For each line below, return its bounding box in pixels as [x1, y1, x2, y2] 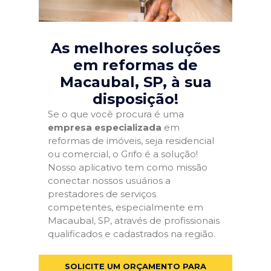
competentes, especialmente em [48, 201, 203, 213]
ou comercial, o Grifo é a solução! [48, 148, 198, 160]
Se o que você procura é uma [48, 108, 184, 120]
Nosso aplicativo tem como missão [48, 162, 207, 173]
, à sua [162, 73, 212, 91]
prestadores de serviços [48, 188, 156, 200]
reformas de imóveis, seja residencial [48, 135, 214, 146]
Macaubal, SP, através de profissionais [48, 215, 220, 226]
